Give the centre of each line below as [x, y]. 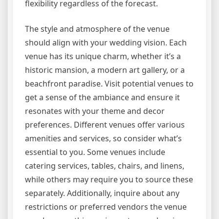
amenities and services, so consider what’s [103, 139]
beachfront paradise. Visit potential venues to [109, 84]
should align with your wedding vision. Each [106, 43]
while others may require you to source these [109, 180]
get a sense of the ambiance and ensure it [102, 98]
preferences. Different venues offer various [105, 125]
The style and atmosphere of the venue [97, 29]
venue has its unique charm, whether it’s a [103, 56]
